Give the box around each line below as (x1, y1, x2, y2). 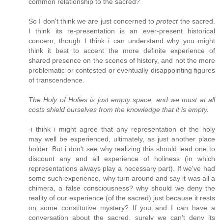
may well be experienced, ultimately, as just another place (28, 135, 215, 143)
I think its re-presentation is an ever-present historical (28, 27, 215, 35)
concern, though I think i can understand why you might (28, 37, 215, 45)
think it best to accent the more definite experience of (28, 47, 215, 55)
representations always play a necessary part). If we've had (28, 165, 215, 173)
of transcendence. (28, 76, 84, 84)
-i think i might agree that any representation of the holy (28, 125, 215, 134)
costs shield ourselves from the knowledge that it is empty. (28, 106, 209, 114)
